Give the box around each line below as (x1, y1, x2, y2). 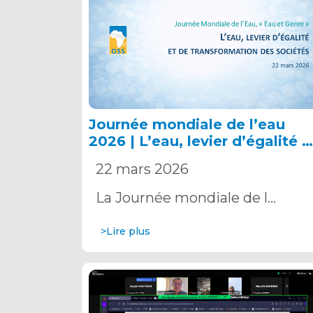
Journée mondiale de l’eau (89, 115, 285, 133)
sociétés (89, 166, 151, 183)
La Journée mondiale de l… (96, 189, 276, 206)
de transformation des (89, 149, 254, 166)
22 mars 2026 (96, 160, 192, 177)
